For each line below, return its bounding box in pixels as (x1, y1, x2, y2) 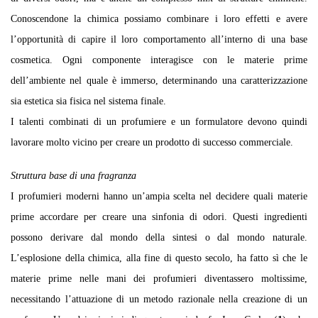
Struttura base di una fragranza (11, 169, 136, 181)
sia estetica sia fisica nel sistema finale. (11, 94, 166, 106)
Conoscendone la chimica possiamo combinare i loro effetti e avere (11, 12, 307, 24)
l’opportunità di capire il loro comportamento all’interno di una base (11, 33, 307, 45)
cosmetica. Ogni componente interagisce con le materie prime (11, 53, 307, 65)
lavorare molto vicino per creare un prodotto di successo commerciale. (11, 136, 293, 148)
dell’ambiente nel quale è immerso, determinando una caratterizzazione (11, 74, 307, 86)
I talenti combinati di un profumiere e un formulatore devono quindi (11, 115, 307, 127)
